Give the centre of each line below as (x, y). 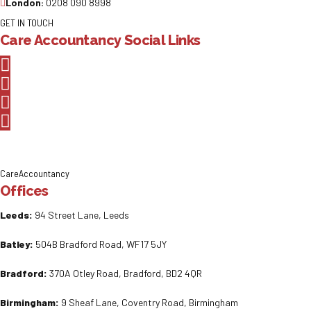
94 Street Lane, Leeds (81, 215)
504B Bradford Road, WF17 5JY (100, 244)
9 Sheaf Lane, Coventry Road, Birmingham (149, 303)
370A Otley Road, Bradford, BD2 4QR (125, 274)
